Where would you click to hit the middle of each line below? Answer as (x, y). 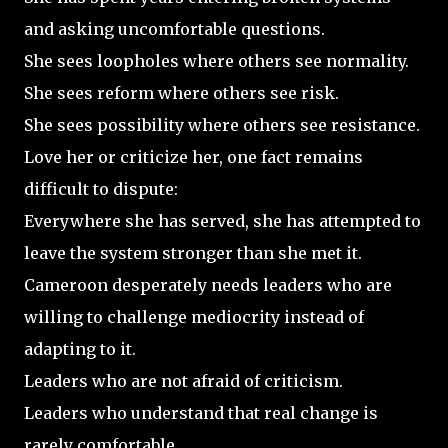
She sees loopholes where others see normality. (216, 60)
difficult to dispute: (101, 188)
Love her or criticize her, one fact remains (193, 156)
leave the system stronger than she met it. (193, 252)
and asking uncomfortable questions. (174, 28)
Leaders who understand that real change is (201, 412)
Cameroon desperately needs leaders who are (208, 284)
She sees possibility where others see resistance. (222, 124)
